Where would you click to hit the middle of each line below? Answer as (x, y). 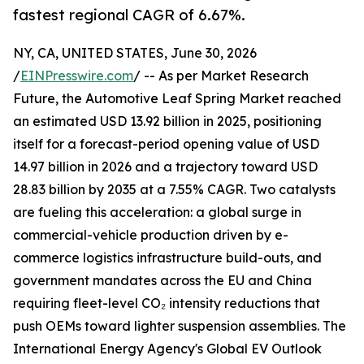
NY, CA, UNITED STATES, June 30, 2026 (135, 53)
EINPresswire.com (77, 76)
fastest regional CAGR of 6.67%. (129, 15)
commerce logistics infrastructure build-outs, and (167, 258)
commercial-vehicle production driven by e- (151, 235)
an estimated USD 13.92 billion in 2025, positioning (167, 121)
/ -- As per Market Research (221, 76)
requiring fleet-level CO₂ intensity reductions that (167, 303)
